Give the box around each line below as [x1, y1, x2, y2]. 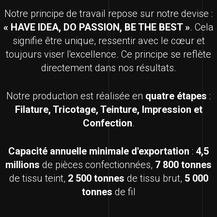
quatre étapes [145, 90, 207, 102]
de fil [112, 186, 136, 198]
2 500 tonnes [67, 172, 124, 185]
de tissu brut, [124, 172, 185, 185]
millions [5, 159, 40, 171]
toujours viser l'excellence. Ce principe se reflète [6, 48, 211, 61]
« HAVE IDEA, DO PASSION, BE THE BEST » [3, 21, 190, 33]
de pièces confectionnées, [40, 159, 155, 171]
